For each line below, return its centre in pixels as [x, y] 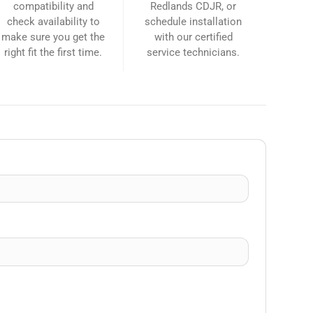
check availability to [53, 22]
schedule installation [194, 22]
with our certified [193, 37]
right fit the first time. [53, 52]
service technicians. [194, 52]
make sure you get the [53, 37]
